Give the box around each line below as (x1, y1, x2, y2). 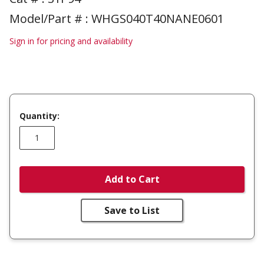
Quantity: (19, 110, 60, 121)
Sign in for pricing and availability (9, 35, 133, 47)
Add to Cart (104, 173, 160, 186)
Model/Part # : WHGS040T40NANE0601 (9, 11, 224, 27)
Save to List (104, 203, 160, 217)
